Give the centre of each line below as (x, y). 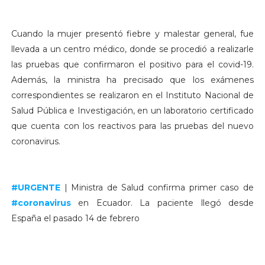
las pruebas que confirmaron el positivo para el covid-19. (132, 64)
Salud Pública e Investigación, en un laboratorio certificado (132, 110)
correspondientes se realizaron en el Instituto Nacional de (132, 95)
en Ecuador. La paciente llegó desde (162, 203)
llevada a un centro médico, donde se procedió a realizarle (132, 49)
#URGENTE (35, 187)
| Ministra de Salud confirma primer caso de (157, 187)
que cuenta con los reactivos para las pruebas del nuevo (132, 126)
